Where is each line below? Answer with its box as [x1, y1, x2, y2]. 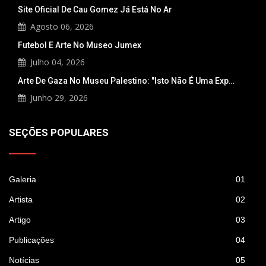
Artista [9, 195, 33, 205]
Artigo [9, 215, 31, 225]
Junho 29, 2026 [30, 92, 88, 104]
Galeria [9, 175, 36, 185]
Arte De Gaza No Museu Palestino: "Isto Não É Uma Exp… [18, 76, 235, 86]
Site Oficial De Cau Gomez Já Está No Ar [18, 5, 172, 15]
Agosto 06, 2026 [30, 21, 94, 33]
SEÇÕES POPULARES [9, 126, 109, 139]
